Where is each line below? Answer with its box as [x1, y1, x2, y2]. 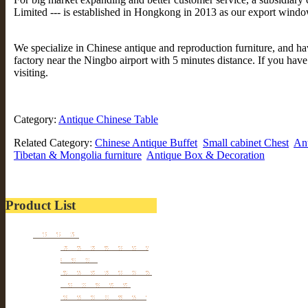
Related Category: [14, 137, 95, 149]
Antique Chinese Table [58, 113, 158, 126]
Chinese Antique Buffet [95, 137, 197, 149]
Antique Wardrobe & [60, 263, 152, 275]
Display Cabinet [60, 275, 131, 287]
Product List [5, 198, 76, 213]
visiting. [14, 67, 48, 79]
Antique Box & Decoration [146, 149, 265, 162]
